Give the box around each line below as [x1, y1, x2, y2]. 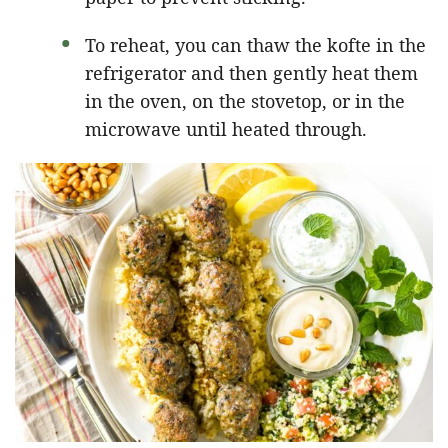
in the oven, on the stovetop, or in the [85, 88, 405, 113]
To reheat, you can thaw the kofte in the [85, 32, 426, 57]
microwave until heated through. [85, 116, 367, 141]
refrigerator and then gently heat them [85, 60, 418, 85]
